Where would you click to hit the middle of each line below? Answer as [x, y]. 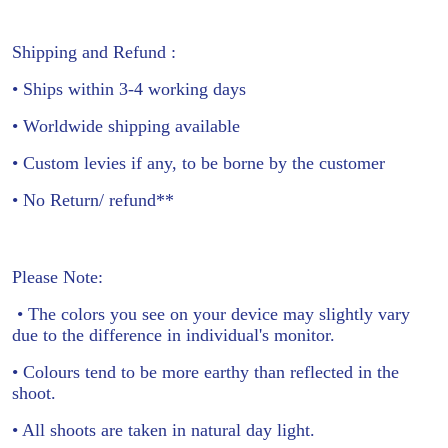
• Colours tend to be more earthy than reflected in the [205, 371]
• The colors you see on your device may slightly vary [211, 313]
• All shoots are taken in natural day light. [163, 429]
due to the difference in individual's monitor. [178, 334]
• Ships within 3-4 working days [129, 89]
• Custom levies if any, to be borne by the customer [203, 163]
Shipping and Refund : [94, 52]
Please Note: [57, 276]
